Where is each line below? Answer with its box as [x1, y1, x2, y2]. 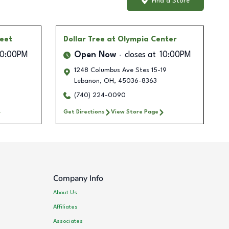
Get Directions [63, 109, 105, 116]
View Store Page [110, 109, 158, 116]
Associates [53, 218, 83, 224]
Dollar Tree [63, 36, 105, 43]
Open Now [74, 51, 116, 60]
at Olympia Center [106, 36, 177, 43]
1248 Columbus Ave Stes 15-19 [74, 67, 167, 74]
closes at [124, 51, 156, 60]
